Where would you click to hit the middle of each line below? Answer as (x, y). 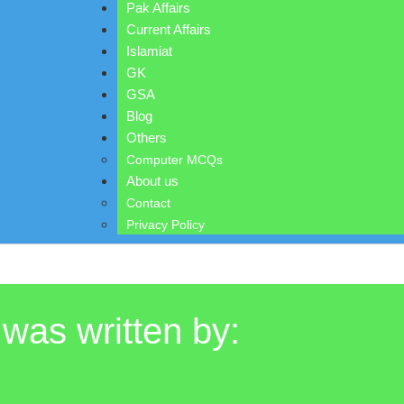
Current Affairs (169, 29)
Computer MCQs (175, 160)
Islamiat (150, 51)
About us (153, 181)
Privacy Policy (166, 225)
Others (147, 138)
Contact (149, 203)
